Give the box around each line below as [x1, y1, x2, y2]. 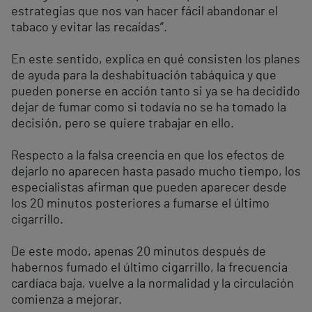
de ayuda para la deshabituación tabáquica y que [11, 70, 276, 82]
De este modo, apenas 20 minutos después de [11, 246, 266, 258]
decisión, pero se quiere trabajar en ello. [11, 118, 234, 130]
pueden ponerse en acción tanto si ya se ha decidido [11, 86, 300, 98]
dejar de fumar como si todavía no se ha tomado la [11, 102, 286, 114]
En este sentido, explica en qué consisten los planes [11, 54, 300, 66]
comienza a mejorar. [11, 294, 122, 306]
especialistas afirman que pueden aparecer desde [11, 182, 287, 194]
